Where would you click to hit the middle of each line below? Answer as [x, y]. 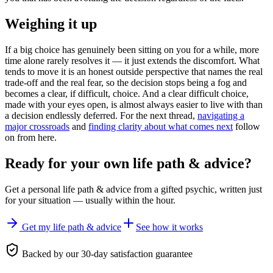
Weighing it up [51, 24]
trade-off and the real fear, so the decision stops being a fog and [126, 83]
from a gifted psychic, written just [197, 189]
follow [246, 127]
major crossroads [37, 127]
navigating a [221, 116]
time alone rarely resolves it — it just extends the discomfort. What [132, 61]
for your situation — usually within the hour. [90, 200]
